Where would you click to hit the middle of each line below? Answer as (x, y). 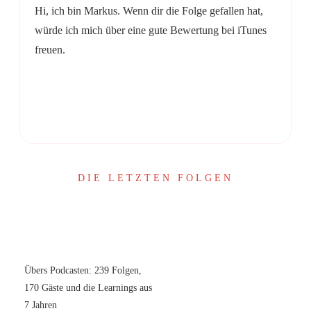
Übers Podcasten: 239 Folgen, (83, 271)
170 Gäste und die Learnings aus (88, 288)
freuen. (50, 50)
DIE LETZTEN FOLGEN (155, 178)
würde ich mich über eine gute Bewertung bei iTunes (151, 31)
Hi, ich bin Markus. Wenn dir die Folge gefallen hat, (149, 11)
